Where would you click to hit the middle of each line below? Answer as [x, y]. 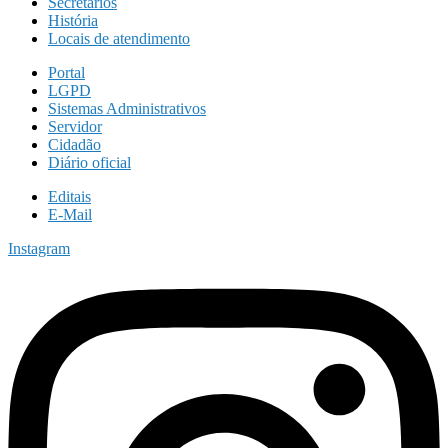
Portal [66, 72]
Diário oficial [89, 162]
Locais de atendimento [119, 38]
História [73, 20]
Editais [69, 196]
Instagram [39, 248]
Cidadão [74, 144]
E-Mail [70, 214]
